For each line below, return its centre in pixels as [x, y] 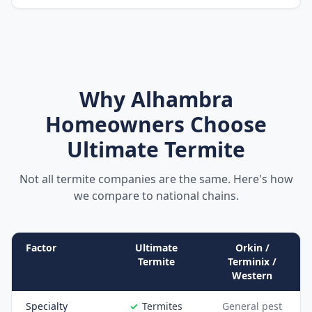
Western [252, 275]
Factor [41, 248]
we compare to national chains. [156, 196]
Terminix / [252, 262]
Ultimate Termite [156, 149]
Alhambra [182, 99]
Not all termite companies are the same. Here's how [156, 179]
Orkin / [252, 248]
